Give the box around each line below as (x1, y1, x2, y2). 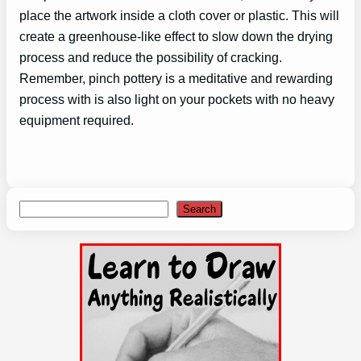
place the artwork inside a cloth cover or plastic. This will (19, 8, 339, 23)
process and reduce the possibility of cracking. (19, 50, 282, 65)
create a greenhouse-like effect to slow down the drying (19, 29, 333, 44)
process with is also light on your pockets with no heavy (19, 92, 334, 107)
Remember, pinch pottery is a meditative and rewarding (19, 71, 333, 86)
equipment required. (19, 113, 134, 128)
